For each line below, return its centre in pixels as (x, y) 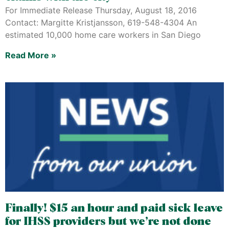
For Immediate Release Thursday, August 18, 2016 (101, 10)
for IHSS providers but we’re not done (108, 222)
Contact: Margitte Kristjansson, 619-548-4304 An (101, 22)
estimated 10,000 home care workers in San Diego (103, 35)
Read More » (31, 55)
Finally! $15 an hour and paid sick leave (114, 208)
